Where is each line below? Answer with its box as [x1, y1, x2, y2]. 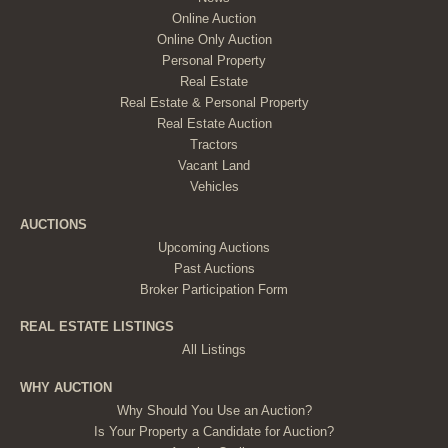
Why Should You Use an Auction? [116, 402, 312, 418]
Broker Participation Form [140, 281, 289, 297]
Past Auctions [173, 260, 255, 276]
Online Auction [172, 11, 257, 27]
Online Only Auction [156, 32, 272, 48]
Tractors [190, 137, 239, 153]
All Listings [182, 342, 247, 358]
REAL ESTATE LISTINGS [20, 319, 174, 335]
